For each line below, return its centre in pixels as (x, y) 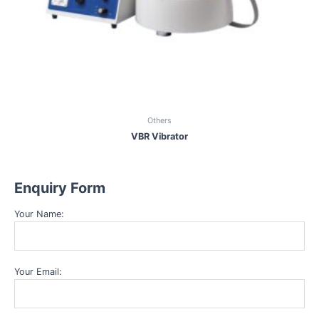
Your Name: (39, 214)
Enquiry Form (59, 188)
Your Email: (38, 271)
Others (159, 121)
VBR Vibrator (159, 136)
